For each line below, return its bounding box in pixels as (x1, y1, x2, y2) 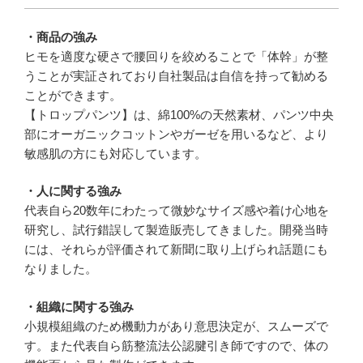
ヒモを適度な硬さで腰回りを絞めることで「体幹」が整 (24, 49, 328, 63)
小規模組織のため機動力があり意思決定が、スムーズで (24, 318, 328, 333)
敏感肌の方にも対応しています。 (24, 146, 207, 160)
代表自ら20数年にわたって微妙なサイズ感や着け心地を (24, 203, 329, 218)
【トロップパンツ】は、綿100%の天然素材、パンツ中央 (24, 107, 334, 122)
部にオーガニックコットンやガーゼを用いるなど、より (24, 126, 328, 141)
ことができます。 (24, 88, 122, 102)
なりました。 (24, 262, 97, 276)
